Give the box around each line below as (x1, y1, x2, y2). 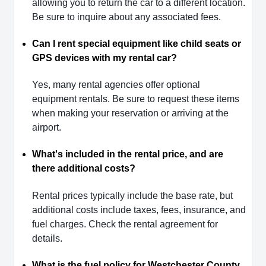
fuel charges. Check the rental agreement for (32, 218, 218, 229)
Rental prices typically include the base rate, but (32, 190, 233, 201)
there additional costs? (32, 163, 135, 174)
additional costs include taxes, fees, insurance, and (32, 204, 246, 215)
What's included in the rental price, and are (32, 149, 223, 160)
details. (32, 233, 62, 243)
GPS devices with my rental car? (32, 52, 177, 63)
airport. (32, 122, 61, 133)
